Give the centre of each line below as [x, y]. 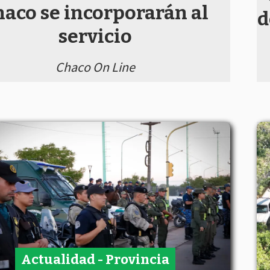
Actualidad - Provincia [95, 259]
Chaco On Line [95, 67]
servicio [95, 36]
